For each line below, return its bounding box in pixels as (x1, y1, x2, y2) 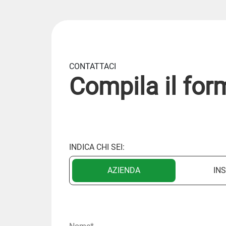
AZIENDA (107, 165, 140, 176)
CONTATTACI (69, 62, 116, 72)
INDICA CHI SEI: (69, 142, 125, 152)
